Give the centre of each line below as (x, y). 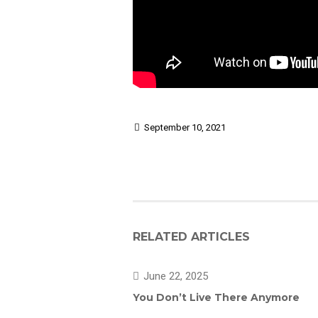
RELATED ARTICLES (191, 237)
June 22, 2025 (176, 276)
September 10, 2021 (185, 127)
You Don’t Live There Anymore (216, 297)
